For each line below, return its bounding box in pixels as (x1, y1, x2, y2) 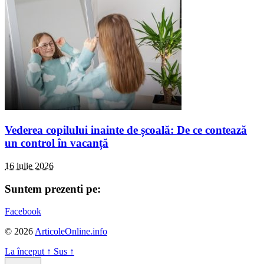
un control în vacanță (5, 137, 108, 150)
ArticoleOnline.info (35, 226, 107, 237)
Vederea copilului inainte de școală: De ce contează (5, 124, 247, 137)
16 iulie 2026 (5, 160, 54, 171)
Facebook (5, 206, 41, 217)
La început (5, 246, 47, 257)
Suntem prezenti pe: (5, 182, 101, 195)
